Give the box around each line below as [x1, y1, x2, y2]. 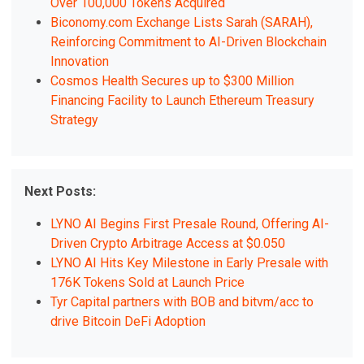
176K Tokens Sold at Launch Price [50, 275, 245, 291]
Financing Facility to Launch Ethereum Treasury [50, 93, 315, 109]
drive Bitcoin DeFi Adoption [50, 314, 206, 330]
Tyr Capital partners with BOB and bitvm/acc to [50, 294, 314, 310]
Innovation [50, 54, 110, 70]
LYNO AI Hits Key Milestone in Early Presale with [50, 255, 329, 271]
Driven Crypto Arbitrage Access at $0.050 [50, 236, 286, 252]
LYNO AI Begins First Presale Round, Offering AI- [50, 216, 330, 232]
